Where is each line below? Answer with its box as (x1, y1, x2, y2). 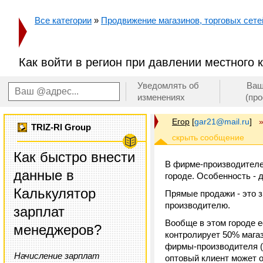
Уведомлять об (137, 80, 199, 90)
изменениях (137, 92, 185, 102)
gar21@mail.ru (194, 117, 249, 126)
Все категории (35, 15, 92, 25)
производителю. (165, 200, 230, 210)
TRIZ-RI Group (31, 123, 92, 132)
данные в (14, 167, 74, 183)
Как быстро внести (14, 149, 135, 165)
